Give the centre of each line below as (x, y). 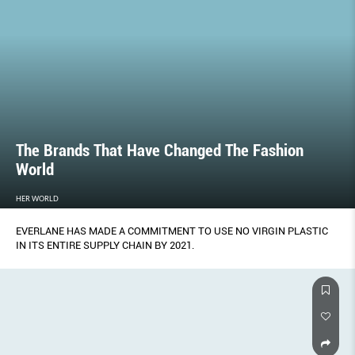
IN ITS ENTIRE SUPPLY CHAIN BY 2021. (105, 246)
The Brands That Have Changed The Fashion (160, 151)
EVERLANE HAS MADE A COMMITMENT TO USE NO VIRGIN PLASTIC (172, 231)
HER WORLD (37, 199)
